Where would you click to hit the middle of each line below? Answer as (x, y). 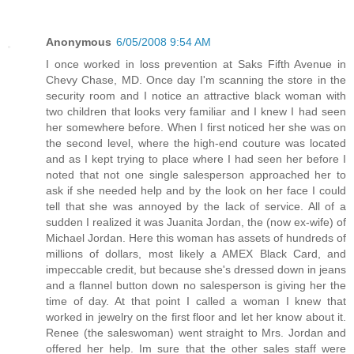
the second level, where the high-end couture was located (196, 143)
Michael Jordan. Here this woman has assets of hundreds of (196, 238)
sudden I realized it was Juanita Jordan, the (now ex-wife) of (196, 222)
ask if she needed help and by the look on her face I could (196, 191)
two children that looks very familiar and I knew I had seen (196, 112)
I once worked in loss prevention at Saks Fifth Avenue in (196, 64)
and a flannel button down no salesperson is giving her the (196, 286)
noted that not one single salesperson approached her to (196, 175)
